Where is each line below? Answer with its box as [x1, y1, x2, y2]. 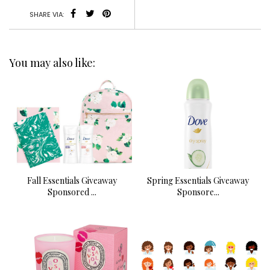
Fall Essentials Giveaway [27, 175, 117, 187]
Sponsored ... [48, 186, 96, 198]
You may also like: [9, 55, 95, 71]
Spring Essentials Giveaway [147, 175, 249, 187]
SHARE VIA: [29, 10, 66, 20]
